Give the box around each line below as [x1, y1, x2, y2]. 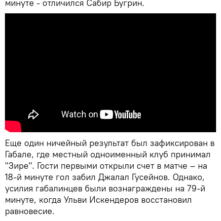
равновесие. [5, 205, 55, 217]
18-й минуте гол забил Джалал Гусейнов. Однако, [5, 171, 205, 183]
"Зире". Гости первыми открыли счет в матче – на [5, 159, 207, 171]
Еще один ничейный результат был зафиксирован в [5, 137, 215, 148]
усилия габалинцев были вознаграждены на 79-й [5, 182, 205, 194]
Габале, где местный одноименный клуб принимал [5, 148, 211, 160]
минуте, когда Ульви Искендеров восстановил [5, 193, 192, 205]
